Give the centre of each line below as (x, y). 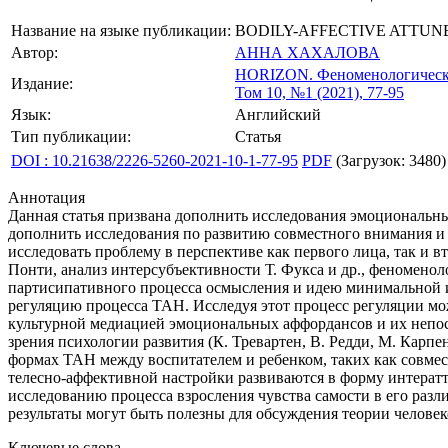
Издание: (42, 83)
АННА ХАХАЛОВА (307, 52)
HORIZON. (274, 74)
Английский (278, 114)
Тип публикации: (71, 136)
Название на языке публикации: (121, 30)
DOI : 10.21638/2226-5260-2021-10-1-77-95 (154, 160)
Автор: (34, 52)
